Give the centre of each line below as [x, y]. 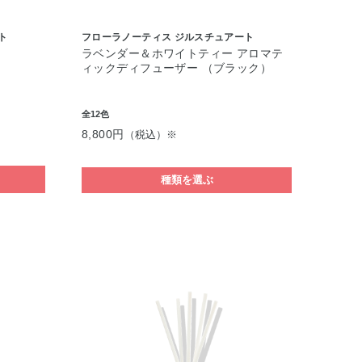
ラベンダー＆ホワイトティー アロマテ [183, 53]
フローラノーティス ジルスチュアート [168, 37]
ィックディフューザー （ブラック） [177, 68]
